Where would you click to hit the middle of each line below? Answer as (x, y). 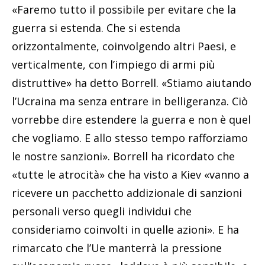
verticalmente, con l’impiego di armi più (114, 64)
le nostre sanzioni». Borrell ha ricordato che (123, 156)
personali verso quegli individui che (102, 211)
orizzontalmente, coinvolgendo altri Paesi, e (124, 46)
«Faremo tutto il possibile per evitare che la (124, 9)
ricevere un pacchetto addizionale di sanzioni (127, 193)
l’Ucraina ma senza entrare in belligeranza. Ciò (130, 101)
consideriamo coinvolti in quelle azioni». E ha (125, 229)
